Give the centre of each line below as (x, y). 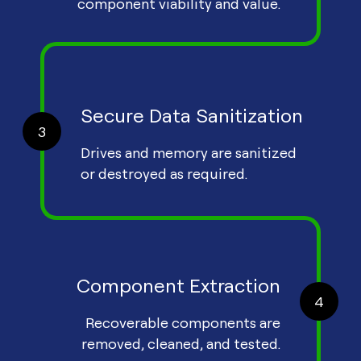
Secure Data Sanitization (192, 116)
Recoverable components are (183, 323)
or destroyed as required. (164, 174)
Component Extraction (178, 286)
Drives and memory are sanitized (189, 153)
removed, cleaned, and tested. (181, 344)
